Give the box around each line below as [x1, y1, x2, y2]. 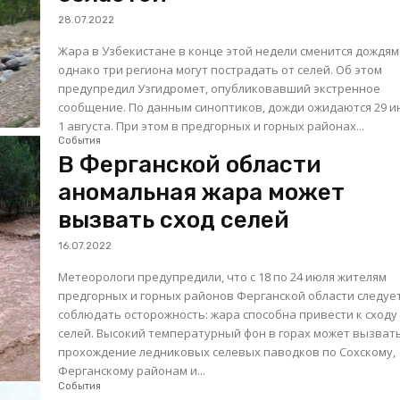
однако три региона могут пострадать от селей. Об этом [58, 61, 383, 78]
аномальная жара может [58, 178, 346, 206]
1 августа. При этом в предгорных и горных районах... [58, 117, 365, 134]
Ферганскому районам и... [58, 362, 206, 379]
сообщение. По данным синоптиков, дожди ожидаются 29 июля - [58, 98, 129, 115]
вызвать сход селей [58, 205, 290, 234]
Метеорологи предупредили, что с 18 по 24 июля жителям [58, 268, 387, 285]
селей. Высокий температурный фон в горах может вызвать [58, 324, 97, 341]
